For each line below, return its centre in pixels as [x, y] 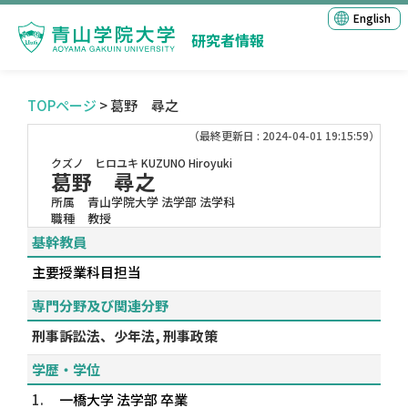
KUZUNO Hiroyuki [187, 163]
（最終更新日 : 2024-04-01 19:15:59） [284, 135]
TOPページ [62, 105]
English [372, 18]
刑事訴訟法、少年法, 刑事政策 [125, 336]
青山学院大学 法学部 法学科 [161, 202]
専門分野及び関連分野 [100, 306]
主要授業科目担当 [87, 272]
